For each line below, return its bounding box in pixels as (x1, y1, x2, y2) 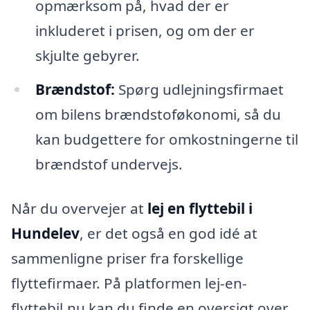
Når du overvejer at (11, 199, 147, 219)
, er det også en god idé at (80, 224, 257, 244)
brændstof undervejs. (35, 154, 183, 174)
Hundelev (11, 224, 80, 244)
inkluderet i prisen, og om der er (35, 20, 255, 40)
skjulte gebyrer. (35, 45, 140, 65)
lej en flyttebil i (147, 199, 253, 219)
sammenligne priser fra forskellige (11, 248, 244, 268)
